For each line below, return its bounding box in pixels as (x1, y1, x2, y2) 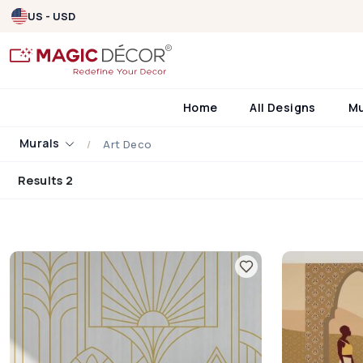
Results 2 (18, 172, 74, 188)
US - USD (28, 9, 75, 23)
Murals (19, 135, 62, 151)
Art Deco (103, 136, 152, 152)
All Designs (250, 99, 316, 115)
